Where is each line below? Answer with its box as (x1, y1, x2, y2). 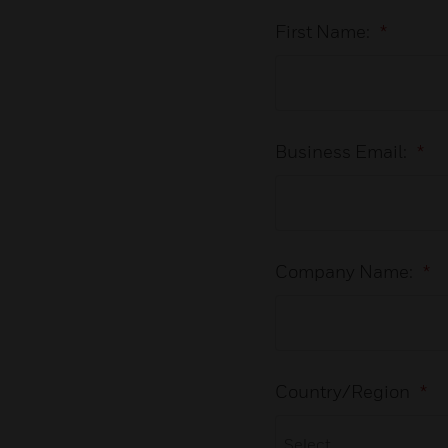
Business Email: (274, 140, 407, 162)
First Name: (274, 20, 370, 42)
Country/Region (274, 380, 410, 402)
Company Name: (274, 260, 413, 282)
